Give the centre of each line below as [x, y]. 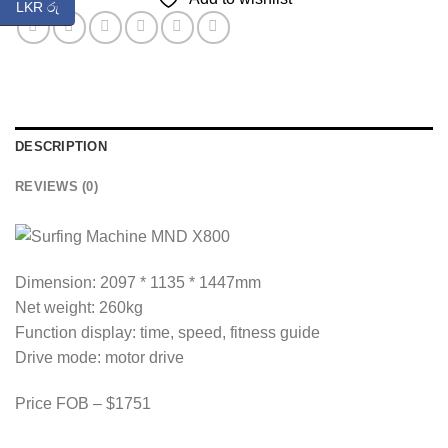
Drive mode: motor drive [99, 358]
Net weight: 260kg [79, 308]
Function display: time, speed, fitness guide [167, 333]
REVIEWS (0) [56, 187]
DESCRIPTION [61, 147]
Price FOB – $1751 [83, 404]
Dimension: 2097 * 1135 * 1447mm [138, 283]
